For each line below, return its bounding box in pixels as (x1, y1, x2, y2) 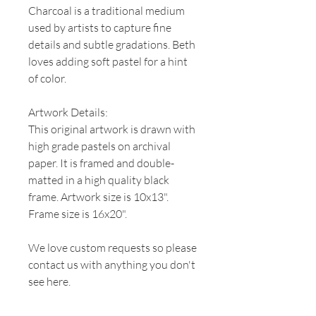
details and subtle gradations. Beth (28, 37, 195, 52)
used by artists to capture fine (28, 20, 171, 35)
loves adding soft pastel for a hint (28, 54, 188, 69)
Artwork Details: (28, 105, 108, 120)
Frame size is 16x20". (28, 207, 127, 221)
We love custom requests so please (28, 241, 197, 255)
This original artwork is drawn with (28, 122, 195, 137)
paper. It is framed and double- (28, 156, 174, 171)
